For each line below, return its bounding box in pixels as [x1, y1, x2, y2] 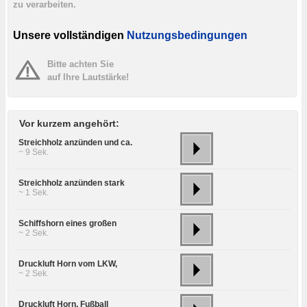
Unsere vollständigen [13, 29, 124, 41]
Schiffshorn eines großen [19, 218, 116, 228]
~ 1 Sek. [19, 187, 49, 197]
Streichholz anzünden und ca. [19, 137, 132, 147]
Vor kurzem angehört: [19, 117, 119, 129]
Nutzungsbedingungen [127, 29, 247, 41]
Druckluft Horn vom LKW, [19, 258, 117, 269]
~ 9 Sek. [19, 147, 49, 157]
